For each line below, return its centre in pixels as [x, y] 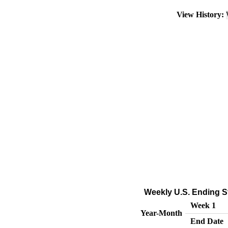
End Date [207, 221]
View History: [200, 15]
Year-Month [161, 213]
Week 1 [203, 205]
